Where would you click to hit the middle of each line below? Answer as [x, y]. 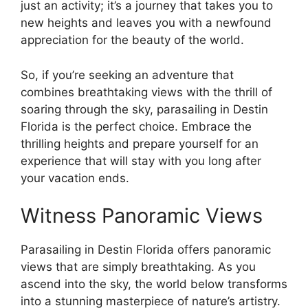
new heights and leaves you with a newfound [146, 23]
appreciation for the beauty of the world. [132, 40]
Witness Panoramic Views [142, 216]
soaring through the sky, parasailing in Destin [144, 109]
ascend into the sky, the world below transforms [154, 284]
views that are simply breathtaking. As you [138, 267]
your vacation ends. [75, 178]
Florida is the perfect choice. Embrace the [136, 126]
